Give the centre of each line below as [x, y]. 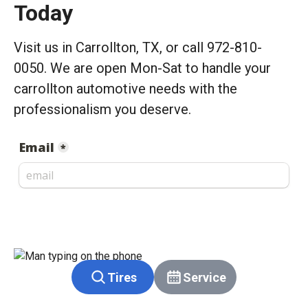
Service [204, 277]
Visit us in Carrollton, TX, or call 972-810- [138, 47]
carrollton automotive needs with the [125, 88]
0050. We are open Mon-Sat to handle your [142, 68]
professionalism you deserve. [102, 109]
